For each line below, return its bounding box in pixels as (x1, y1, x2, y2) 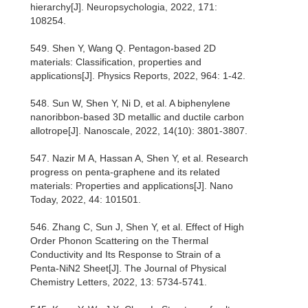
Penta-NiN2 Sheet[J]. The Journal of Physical (30, 263, 226, 274)
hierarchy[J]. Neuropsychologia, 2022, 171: (30, 1, 217, 13)
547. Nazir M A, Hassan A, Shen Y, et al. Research (30, 153, 248, 164)
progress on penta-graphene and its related (30, 166, 220, 178)
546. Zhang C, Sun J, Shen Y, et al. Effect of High (30, 221, 244, 233)
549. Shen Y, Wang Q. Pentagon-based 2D (30, 43, 216, 54)
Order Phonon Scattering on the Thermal (30, 235, 208, 247)
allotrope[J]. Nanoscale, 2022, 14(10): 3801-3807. (30, 125, 247, 137)
